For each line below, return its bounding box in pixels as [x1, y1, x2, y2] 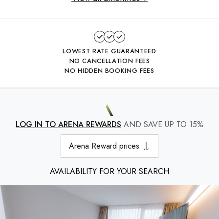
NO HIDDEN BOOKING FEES [65, 66, 154, 75]
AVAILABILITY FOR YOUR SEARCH [50, 166, 169, 177]
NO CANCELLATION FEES [69, 56, 150, 66]
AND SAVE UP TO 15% [121, 119, 203, 130]
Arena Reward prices [69, 140, 139, 152]
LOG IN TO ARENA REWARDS [16, 119, 121, 130]
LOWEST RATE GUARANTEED [63, 46, 156, 56]
